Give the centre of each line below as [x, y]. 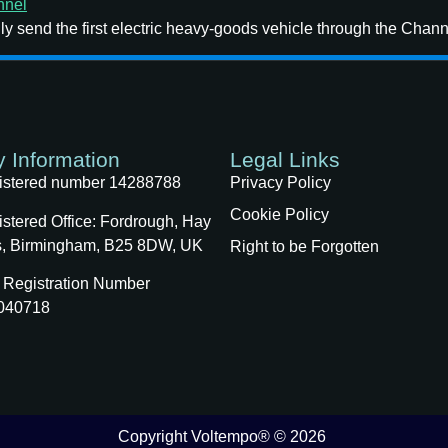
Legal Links [284, 160]
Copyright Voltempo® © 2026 [224, 436]
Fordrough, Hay [155, 221]
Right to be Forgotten [304, 247]
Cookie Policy [279, 215]
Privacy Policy [280, 183]
